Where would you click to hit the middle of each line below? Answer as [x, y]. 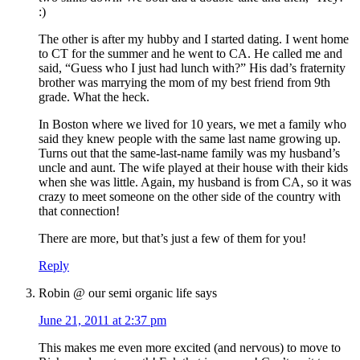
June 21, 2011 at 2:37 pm [102, 321]
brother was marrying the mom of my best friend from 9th [184, 83]
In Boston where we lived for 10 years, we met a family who [192, 125]
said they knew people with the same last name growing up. [190, 139]
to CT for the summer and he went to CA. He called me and [190, 54]
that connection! [79, 211]
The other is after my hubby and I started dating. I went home [194, 39]
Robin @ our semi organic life [115, 293]
